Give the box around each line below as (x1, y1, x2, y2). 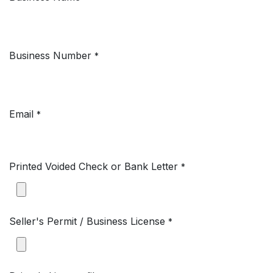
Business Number (9, 49, 91, 62)
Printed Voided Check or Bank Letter (9, 160, 178, 172)
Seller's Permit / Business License (9, 215, 165, 227)
